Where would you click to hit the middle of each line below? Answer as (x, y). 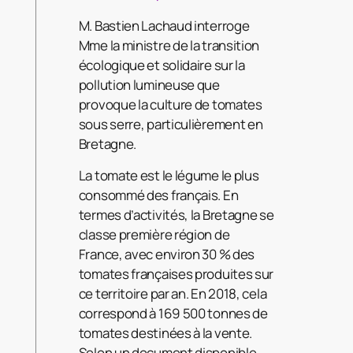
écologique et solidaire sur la (162, 65)
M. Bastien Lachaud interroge (164, 26)
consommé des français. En (158, 195)
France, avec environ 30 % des (167, 255)
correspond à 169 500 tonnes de (173, 314)
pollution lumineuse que (149, 85)
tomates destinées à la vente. (165, 333)
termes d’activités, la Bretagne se (176, 215)
